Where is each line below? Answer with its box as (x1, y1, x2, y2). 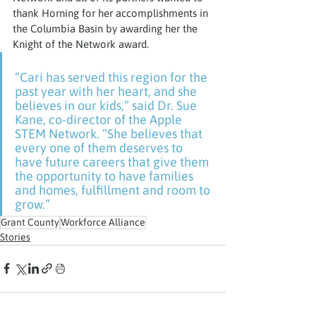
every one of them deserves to (15, 140, 186, 155)
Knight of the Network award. (13, 37, 149, 50)
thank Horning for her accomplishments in (13, 6, 211, 19)
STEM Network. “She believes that (15, 126, 205, 141)
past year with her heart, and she (15, 83, 200, 99)
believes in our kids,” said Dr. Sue (15, 97, 200, 113)
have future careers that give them (15, 154, 212, 169)
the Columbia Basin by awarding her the (13, 22, 200, 35)
